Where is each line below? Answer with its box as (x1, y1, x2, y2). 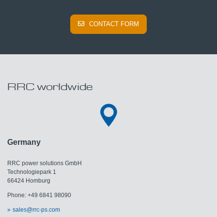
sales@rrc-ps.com (12, 206, 60, 214)
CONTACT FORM (89, 20, 139, 28)
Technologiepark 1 (7, 169, 56, 176)
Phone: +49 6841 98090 (7, 192, 71, 199)
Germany (7, 138, 41, 147)
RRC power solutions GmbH (7, 160, 82, 167)
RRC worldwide (7, 79, 93, 93)
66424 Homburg (7, 177, 50, 185)
